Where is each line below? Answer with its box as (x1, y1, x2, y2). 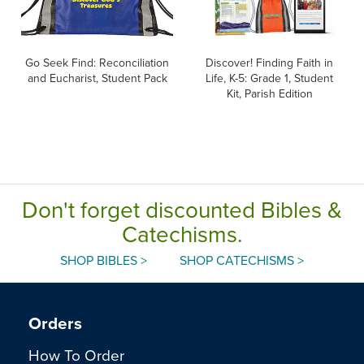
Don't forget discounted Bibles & (22, 193, 342, 225)
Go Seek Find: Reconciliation (25, 54, 169, 71)
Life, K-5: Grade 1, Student (206, 69, 333, 86)
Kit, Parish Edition (226, 84, 313, 102)
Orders (28, 310, 82, 336)
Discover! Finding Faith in (206, 54, 333, 71)
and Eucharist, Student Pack (27, 69, 167, 86)
